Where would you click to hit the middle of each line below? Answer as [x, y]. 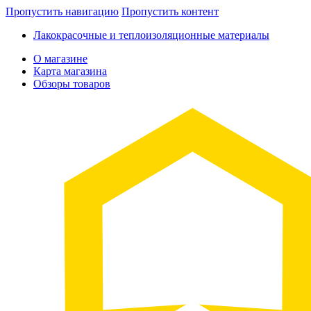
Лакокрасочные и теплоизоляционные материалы [151, 35]
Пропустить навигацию [62, 11]
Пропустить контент [170, 11]
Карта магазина [70, 71]
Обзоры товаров [72, 84]
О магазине [60, 59]
